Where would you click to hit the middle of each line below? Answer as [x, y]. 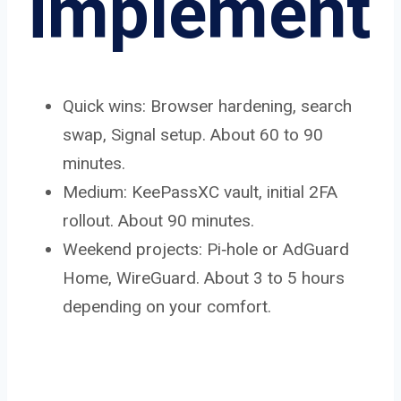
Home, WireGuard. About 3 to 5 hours [204, 277]
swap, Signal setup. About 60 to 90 [193, 134]
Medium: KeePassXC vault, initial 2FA [200, 192]
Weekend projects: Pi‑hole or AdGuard [206, 249]
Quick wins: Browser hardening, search [207, 106]
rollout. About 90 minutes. [158, 220]
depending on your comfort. [167, 306]
